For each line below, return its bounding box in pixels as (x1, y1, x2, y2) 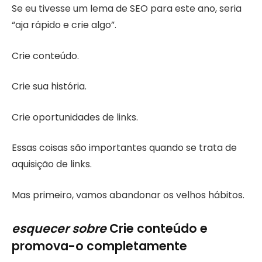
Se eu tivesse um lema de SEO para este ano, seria (12, 1, 242, 15)
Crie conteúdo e (106, 219, 208, 237)
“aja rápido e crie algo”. (12, 18, 116, 32)
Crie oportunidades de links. (12, 110, 138, 124)
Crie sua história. (12, 80, 87, 94)
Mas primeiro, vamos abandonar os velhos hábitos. (12, 188, 244, 202)
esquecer (12, 219, 69, 237)
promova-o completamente (12, 237, 187, 254)
